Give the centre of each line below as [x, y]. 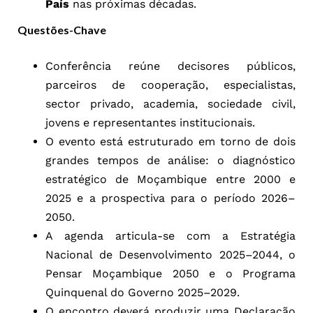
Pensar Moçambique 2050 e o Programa [170, 273]
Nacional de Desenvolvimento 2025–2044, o [170, 254]
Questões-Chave [62, 29]
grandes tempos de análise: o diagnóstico [170, 160]
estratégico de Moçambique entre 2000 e [170, 179]
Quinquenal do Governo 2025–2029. [143, 292]
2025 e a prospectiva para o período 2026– [170, 198]
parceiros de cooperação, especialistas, [170, 85]
